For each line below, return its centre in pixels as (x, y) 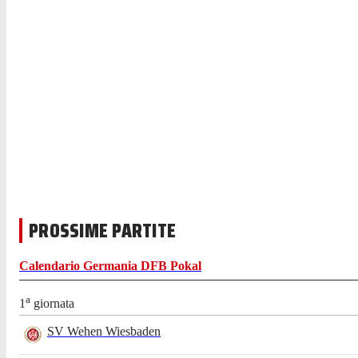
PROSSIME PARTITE (102, 230)
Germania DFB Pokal (142, 266)
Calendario (51, 266)
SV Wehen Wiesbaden (104, 332)
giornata (52, 304)
